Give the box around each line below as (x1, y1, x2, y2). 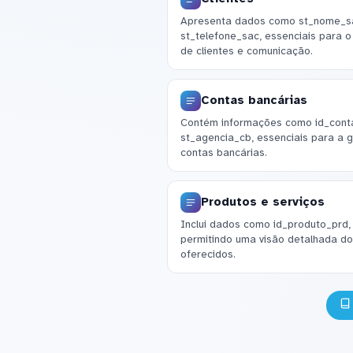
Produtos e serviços (200, 195, 325, 210)
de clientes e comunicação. (180, 44, 313, 58)
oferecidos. (180, 247, 236, 262)
